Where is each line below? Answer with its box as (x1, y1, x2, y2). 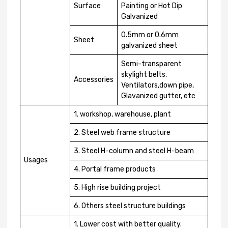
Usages (24, 156, 48, 164)
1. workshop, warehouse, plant (74, 110, 171, 119)
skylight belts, (121, 70, 167, 79)
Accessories (74, 75, 113, 84)
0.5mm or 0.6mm (121, 31, 179, 39)
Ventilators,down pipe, (121, 81, 194, 90)
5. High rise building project (74, 183, 161, 192)
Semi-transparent (121, 60, 182, 68)
